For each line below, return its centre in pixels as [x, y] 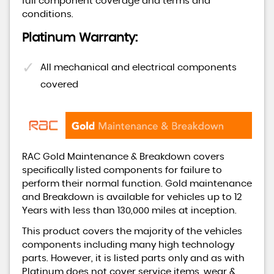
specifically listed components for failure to [122, 171]
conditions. [48, 15]
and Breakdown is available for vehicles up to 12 [132, 198]
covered [59, 85]
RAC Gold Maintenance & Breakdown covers [123, 157]
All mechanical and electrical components [139, 68]
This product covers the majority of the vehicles [132, 232]
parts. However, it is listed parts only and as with [133, 259]
